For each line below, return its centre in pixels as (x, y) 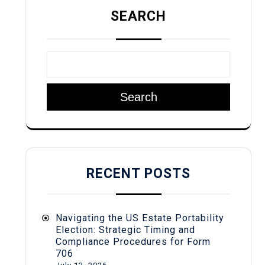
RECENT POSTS (138, 173)
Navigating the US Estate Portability (140, 218)
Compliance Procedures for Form (133, 241)
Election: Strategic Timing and (125, 230)
